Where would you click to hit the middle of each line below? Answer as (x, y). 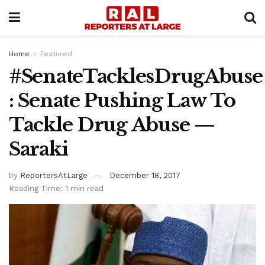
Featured (56, 54)
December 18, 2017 (145, 175)
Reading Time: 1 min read (56, 188)
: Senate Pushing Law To (122, 101)
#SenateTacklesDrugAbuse (136, 76)
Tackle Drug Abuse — (112, 125)
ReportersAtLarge (54, 175)
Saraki (38, 149)
